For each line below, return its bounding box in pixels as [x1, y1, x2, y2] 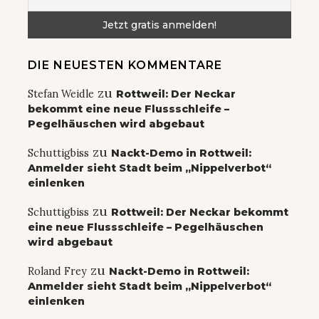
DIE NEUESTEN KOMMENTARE [28, 58, 223, 72]
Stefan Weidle [28, 87, 94, 100]
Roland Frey [28, 264, 87, 278]
